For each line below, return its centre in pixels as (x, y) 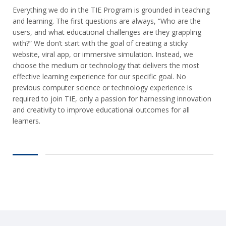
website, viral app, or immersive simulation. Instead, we (103, 54)
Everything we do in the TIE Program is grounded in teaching (111, 10)
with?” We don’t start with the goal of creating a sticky (100, 43)
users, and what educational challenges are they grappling (107, 32)
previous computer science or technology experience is (102, 88)
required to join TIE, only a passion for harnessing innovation (112, 99)
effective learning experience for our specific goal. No (99, 77)
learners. (26, 121)
